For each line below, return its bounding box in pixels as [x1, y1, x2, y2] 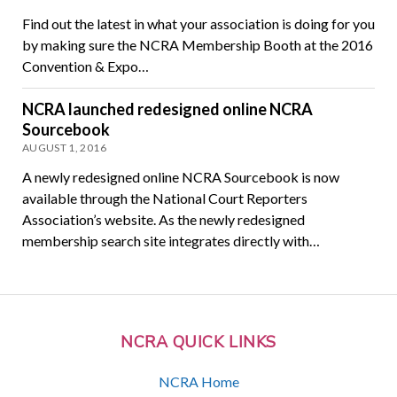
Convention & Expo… [21, 58, 149, 75]
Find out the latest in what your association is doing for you [21, 15, 375, 33]
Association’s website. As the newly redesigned [21, 211, 305, 229]
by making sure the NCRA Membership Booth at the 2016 [21, 36, 373, 54]
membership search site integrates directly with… [21, 232, 320, 250]
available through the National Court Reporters [21, 190, 307, 207]
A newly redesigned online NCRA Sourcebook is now [21, 168, 339, 186]
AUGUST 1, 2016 [21, 141, 106, 155]
